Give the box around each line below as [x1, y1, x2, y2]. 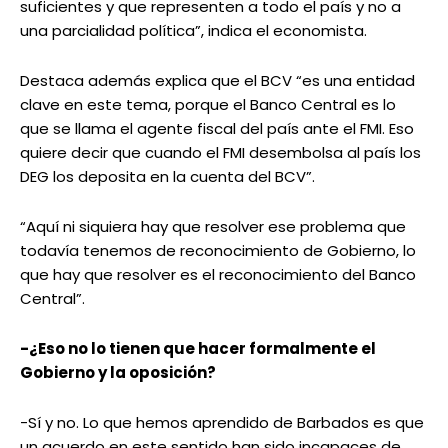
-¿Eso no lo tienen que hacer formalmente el [20, 338, 376, 360]
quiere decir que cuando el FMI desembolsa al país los [20, 142, 421, 164]
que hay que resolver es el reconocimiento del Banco [20, 264, 416, 286]
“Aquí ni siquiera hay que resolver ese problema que [20, 216, 406, 238]
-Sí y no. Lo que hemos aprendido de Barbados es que [20, 412, 424, 434]
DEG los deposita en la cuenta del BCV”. [20, 166, 315, 188]
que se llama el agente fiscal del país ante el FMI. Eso [20, 118, 414, 140]
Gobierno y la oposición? [20, 362, 216, 384]
